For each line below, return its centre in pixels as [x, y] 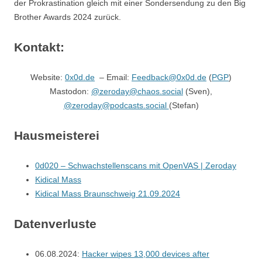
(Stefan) [184, 105]
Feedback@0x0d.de [169, 77]
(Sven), [198, 91]
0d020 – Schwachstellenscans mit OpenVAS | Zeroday [136, 166]
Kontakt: [39, 47]
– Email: [113, 77]
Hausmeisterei [57, 135]
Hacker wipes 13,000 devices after [146, 254]
